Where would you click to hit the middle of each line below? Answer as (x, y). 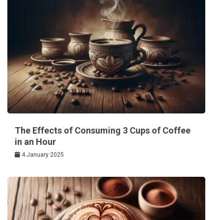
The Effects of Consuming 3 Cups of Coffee (103, 131)
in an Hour (35, 142)
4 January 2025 (43, 155)
